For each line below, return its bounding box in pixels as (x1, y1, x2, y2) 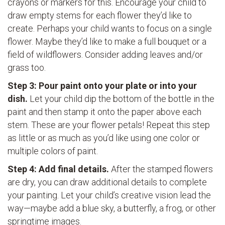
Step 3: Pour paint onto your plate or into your (8, 80, 197, 91)
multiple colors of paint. (8, 146, 98, 157)
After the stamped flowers (111, 164, 213, 175)
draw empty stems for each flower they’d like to (8, 10, 192, 21)
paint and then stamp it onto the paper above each (8, 106, 201, 118)
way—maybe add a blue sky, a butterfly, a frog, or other (8, 203, 216, 214)
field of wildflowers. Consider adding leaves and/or (8, 49, 203, 60)
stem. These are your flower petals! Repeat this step (8, 120, 210, 131)
